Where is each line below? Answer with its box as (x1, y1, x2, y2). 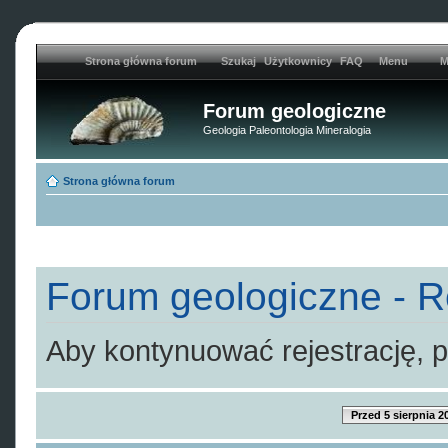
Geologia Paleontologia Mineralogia (203, 124, 371, 136)
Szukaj (221, 55, 256, 67)
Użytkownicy (264, 55, 332, 67)
